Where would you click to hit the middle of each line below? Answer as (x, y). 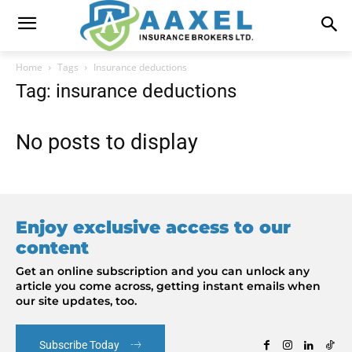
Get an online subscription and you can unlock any (163, 271)
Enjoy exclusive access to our (153, 227)
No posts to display (107, 142)
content (52, 247)
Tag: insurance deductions (126, 91)
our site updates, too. (76, 301)
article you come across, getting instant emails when (168, 286)
